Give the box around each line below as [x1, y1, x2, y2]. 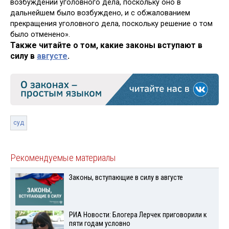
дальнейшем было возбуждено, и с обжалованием [10, 9, 190, 18]
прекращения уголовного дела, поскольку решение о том [10, 19, 213, 29]
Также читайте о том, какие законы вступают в [10, 40, 202, 51]
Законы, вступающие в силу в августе [68, 173, 183, 182]
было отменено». [10, 30, 70, 39]
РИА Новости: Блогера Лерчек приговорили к [68, 211, 207, 220]
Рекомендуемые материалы [10, 152, 116, 164]
